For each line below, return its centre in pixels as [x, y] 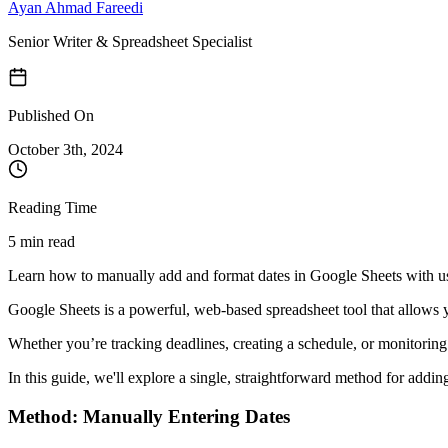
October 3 [39, 149]
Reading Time [52, 207]
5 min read [41, 241]
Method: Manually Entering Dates [149, 416]
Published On [51, 115]
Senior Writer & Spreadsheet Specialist [130, 41]
